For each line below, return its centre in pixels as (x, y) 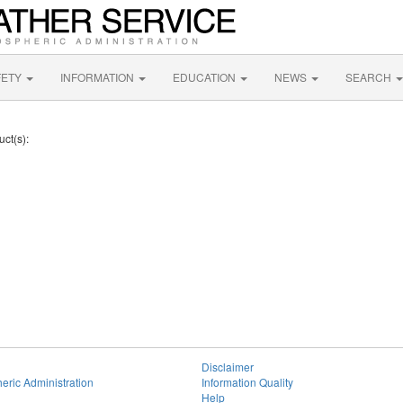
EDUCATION (206, 77)
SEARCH (370, 77)
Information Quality (247, 382)
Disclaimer (228, 367)
